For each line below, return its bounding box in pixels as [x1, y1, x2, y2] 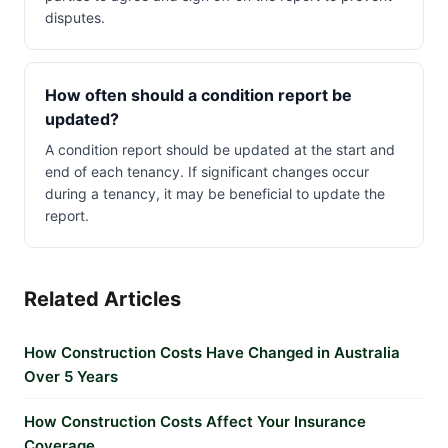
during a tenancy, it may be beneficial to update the [45, 185, 385, 202]
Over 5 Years [24, 367, 118, 386]
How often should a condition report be [45, 85, 352, 105]
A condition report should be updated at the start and [45, 141, 395, 158]
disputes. [45, 9, 105, 26]
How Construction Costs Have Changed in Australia [24, 343, 400, 362]
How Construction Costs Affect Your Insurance [24, 412, 366, 431]
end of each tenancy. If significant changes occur [45, 163, 369, 180]
